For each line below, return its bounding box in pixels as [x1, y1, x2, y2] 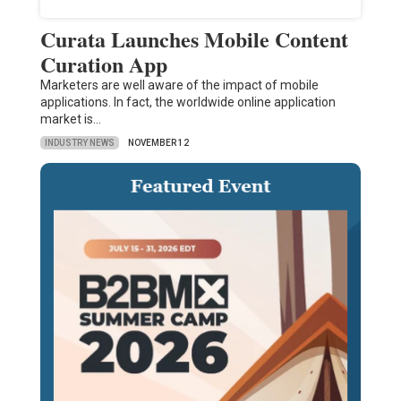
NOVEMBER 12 [127, 138, 189, 149]
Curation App [39, 48, 167, 81]
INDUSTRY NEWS [44, 137, 115, 148]
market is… [39, 112, 101, 127]
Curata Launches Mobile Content [39, 23, 348, 55]
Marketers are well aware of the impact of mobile [39, 78, 319, 93]
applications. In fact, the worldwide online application [39, 95, 336, 110]
